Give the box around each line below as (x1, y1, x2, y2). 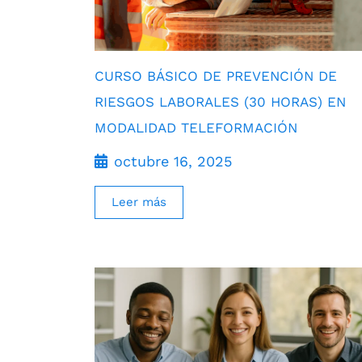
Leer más (112, 194, 166, 209)
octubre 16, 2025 (114, 152, 232, 170)
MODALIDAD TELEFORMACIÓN (95, 119, 297, 136)
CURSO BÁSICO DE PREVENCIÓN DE (95, 67, 337, 84)
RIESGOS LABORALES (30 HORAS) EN (95, 93, 346, 110)
